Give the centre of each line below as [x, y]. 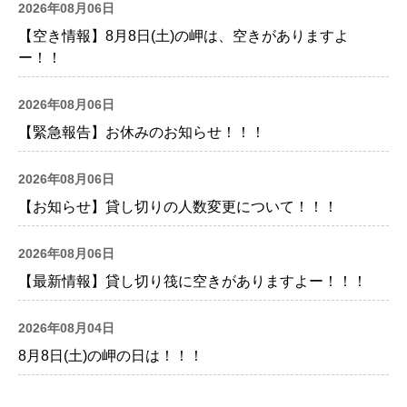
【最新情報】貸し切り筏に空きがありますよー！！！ [193, 282]
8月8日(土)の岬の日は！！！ [111, 356]
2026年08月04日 [66, 328]
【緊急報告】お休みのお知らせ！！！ [142, 133]
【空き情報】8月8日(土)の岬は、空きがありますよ [184, 36]
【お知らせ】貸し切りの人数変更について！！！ [178, 207]
